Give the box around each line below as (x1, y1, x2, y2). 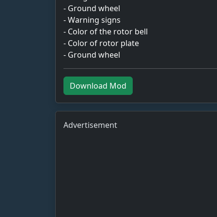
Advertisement (63, 119, 117, 130)
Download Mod (70, 80, 126, 91)
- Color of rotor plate (63, 37, 139, 48)
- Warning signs (63, 14, 121, 25)
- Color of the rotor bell (63, 26, 148, 37)
